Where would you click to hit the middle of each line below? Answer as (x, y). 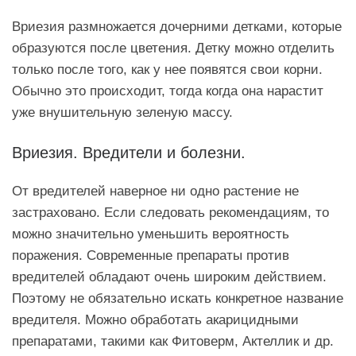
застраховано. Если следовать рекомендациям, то (170, 212)
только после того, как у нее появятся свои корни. (167, 69)
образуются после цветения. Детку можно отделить (173, 47)
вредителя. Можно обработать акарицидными (155, 319)
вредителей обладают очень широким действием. (169, 276)
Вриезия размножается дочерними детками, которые (177, 26)
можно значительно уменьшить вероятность (151, 233)
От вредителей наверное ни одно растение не (155, 190)
